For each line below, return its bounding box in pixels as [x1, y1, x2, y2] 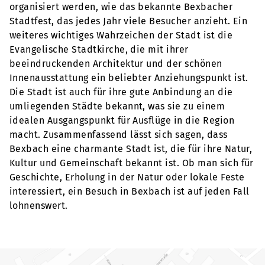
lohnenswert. [9, 200, 68, 212]
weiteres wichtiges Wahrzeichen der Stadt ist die [9, 30, 233, 41]
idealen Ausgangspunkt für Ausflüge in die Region [9, 115, 235, 127]
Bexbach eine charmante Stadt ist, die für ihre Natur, [9, 143, 253, 155]
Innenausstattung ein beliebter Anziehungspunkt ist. [9, 72, 248, 84]
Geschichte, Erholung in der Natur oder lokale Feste [9, 172, 245, 183]
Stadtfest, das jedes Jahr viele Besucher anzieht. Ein [9, 15, 248, 27]
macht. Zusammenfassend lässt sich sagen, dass [9, 129, 228, 141]
